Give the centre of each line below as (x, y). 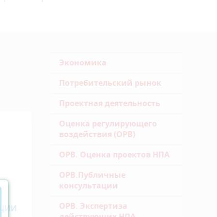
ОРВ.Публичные (92, 175)
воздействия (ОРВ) (97, 134)
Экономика (83, 62)
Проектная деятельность (110, 103)
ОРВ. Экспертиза (93, 206)
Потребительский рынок (110, 83)
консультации (89, 186)
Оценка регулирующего (108, 124)
